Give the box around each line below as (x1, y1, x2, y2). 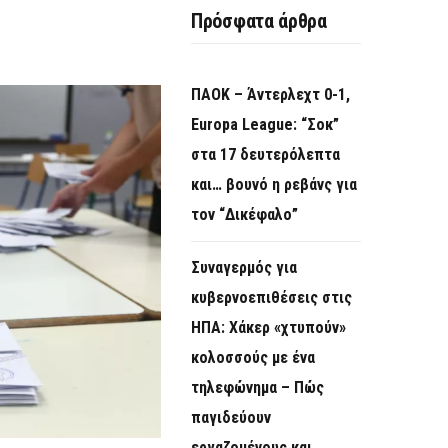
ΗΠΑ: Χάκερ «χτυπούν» (191, 318, 346, 338)
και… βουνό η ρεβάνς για (191, 175, 357, 195)
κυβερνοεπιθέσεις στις (191, 288, 352, 308)
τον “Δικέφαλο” (191, 205, 298, 225)
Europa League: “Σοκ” (191, 115, 339, 135)
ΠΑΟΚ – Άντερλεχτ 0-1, (191, 85, 350, 105)
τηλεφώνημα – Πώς (191, 378, 324, 398)
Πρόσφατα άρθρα (191, 9, 327, 34)
